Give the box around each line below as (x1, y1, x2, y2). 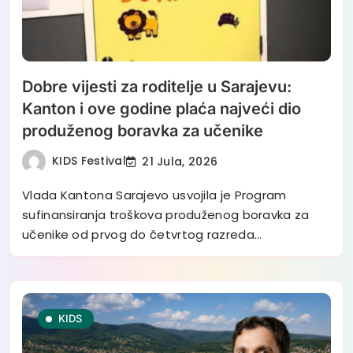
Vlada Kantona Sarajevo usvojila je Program (22, 187, 287, 204)
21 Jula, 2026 (142, 153, 218, 169)
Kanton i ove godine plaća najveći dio (22, 99, 301, 119)
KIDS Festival (52, 153, 126, 169)
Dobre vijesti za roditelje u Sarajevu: (22, 77, 292, 97)
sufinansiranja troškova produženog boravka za (22, 206, 310, 224)
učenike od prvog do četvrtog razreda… (22, 226, 262, 243)
